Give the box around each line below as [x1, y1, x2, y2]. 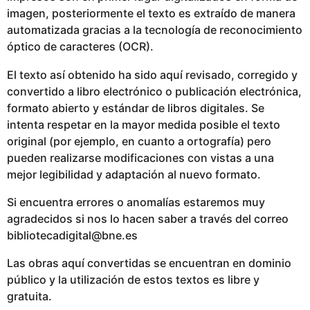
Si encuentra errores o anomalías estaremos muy [7, 194, 265, 209]
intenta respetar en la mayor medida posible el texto [7, 117, 280, 131]
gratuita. [7, 289, 52, 304]
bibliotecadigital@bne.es [7, 228, 138, 242]
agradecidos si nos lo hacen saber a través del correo [7, 211, 289, 226]
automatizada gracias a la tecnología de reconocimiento [7, 23, 302, 37]
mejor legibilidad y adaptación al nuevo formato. [7, 167, 261, 181]
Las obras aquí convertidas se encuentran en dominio [7, 256, 291, 271]
